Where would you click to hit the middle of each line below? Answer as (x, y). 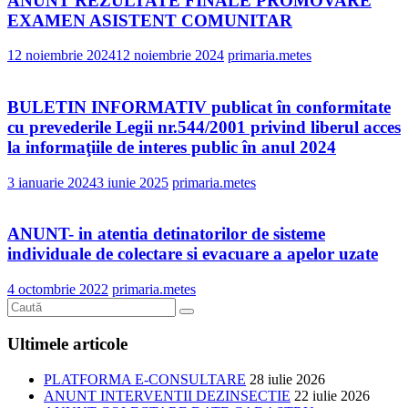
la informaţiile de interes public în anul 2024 (172, 147)
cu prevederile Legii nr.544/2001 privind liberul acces (204, 127)
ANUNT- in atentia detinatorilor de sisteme (166, 234)
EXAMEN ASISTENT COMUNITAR (150, 20)
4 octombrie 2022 (58, 290)
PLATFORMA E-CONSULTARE (145, 379)
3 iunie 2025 (133, 182)
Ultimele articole (67, 343)
